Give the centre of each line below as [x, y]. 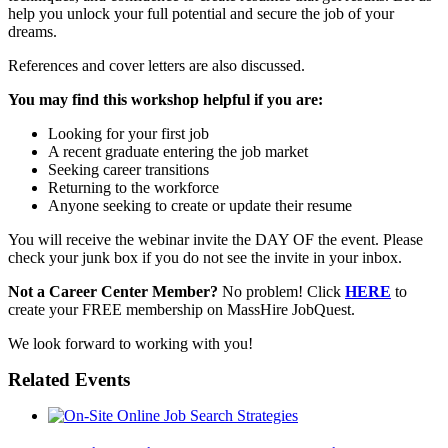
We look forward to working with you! [130, 344]
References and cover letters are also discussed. [156, 66]
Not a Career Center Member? [113, 292]
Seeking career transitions [128, 170]
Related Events [69, 380]
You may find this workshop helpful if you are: [165, 100]
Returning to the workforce [133, 188]
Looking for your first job [128, 134]
